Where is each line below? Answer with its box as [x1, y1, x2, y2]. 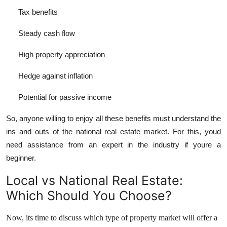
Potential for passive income [18, 93, 111, 102]
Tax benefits [18, 8, 58, 17]
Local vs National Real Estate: [6, 173, 183, 188]
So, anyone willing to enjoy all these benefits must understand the [6, 114, 221, 123]
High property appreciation [18, 50, 105, 59]
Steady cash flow [18, 29, 75, 38]
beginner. [6, 154, 36, 163]
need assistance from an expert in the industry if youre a [6, 140, 221, 149]
